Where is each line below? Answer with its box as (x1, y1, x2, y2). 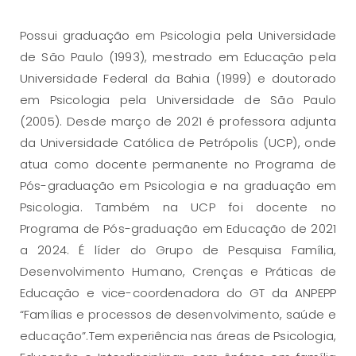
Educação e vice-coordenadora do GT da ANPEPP (20, 284, 336, 302)
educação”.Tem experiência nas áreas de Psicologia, (20, 327, 336, 345)
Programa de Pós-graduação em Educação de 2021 (20, 220, 336, 238)
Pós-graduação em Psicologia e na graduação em (20, 177, 336, 195)
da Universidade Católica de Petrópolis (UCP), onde (20, 134, 336, 152)
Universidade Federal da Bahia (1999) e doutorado (20, 70, 336, 87)
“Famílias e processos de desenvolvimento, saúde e (20, 306, 336, 323)
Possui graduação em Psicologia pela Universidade (20, 27, 336, 44)
